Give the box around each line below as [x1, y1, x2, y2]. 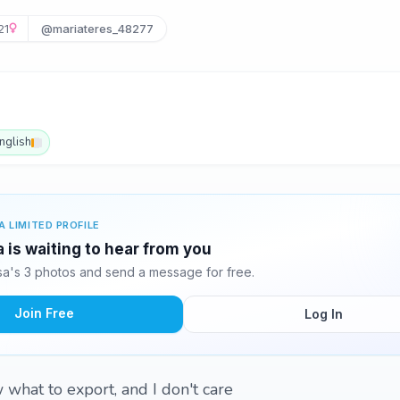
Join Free [13, 305, 74, 321]
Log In [304, 306, 343, 321]
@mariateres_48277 [40, 21, 154, 36]
